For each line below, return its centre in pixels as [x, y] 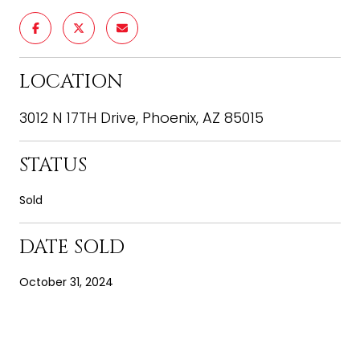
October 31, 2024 [66, 282]
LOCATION [71, 82]
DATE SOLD [72, 247]
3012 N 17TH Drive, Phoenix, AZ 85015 [141, 117]
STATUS [53, 165]
